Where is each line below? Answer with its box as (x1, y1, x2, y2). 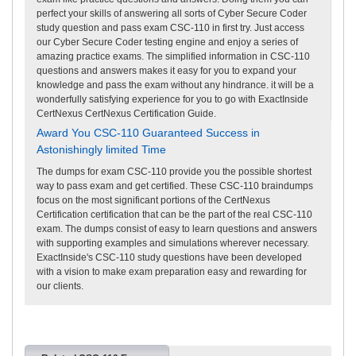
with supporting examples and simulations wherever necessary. (37, 237, 309, 249)
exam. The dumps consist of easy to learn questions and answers (37, 222, 317, 234)
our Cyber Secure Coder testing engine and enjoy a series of (37, 36, 298, 48)
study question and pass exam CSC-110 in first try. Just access (37, 21, 304, 33)
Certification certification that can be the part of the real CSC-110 (37, 208, 312, 220)
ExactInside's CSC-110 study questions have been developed (37, 251, 302, 263)
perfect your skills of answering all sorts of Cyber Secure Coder (37, 7, 307, 19)
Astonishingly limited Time (37, 142, 166, 156)
